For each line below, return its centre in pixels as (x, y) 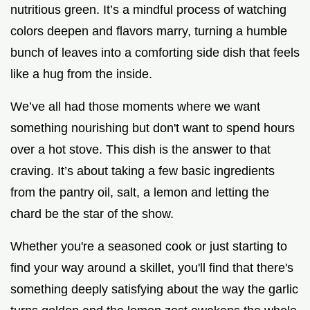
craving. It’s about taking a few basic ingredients (143, 171)
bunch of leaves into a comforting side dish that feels (155, 52)
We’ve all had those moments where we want (135, 106)
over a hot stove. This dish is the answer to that (140, 149)
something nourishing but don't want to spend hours (153, 128)
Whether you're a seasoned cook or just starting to (149, 246)
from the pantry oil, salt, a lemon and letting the (140, 192)
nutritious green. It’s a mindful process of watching (148, 9)
